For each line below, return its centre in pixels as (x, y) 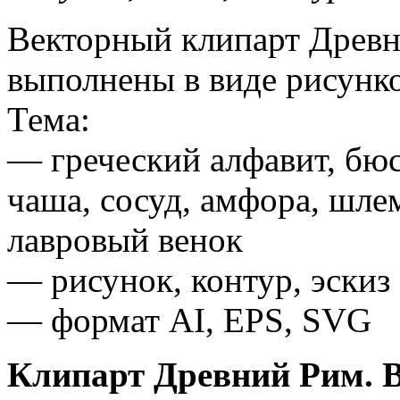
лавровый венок (125, 239)
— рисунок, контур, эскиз (199, 279)
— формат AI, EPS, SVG (189, 320)
